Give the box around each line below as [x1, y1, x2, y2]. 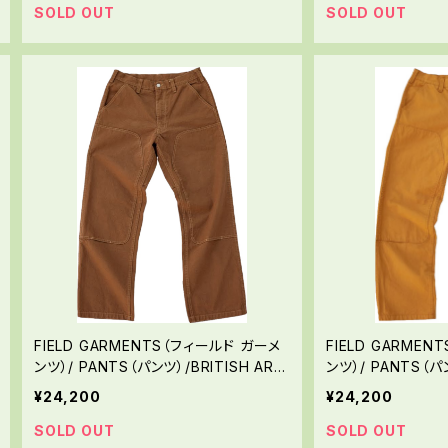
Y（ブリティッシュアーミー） [34, 379, 204, 397]
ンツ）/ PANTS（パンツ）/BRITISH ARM [34, 358, 287, 376]
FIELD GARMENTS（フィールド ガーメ [34, 337, 282, 355]
